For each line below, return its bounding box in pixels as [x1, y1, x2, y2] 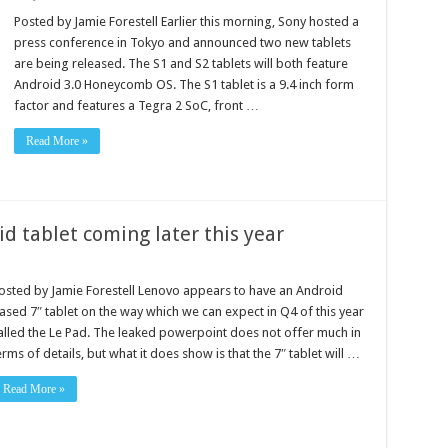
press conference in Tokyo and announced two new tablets [14, 34, 352, 50]
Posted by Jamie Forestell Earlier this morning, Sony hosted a [14, 13, 360, 29]
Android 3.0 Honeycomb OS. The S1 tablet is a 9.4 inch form [14, 76, 355, 92]
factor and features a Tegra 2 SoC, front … [14, 97, 260, 113]
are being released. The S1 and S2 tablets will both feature [14, 55, 349, 71]
